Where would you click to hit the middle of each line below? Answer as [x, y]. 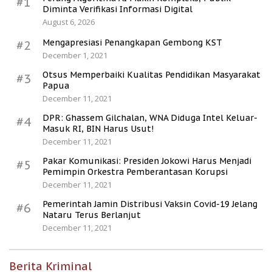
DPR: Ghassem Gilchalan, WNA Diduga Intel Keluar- [150, 118]
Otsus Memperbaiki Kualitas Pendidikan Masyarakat [151, 75]
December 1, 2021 [75, 56]
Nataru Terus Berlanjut [92, 215]
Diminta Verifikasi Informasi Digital [117, 9]
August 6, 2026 [69, 22]
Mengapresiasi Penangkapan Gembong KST [132, 43]
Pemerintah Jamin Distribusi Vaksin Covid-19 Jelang [150, 204]
